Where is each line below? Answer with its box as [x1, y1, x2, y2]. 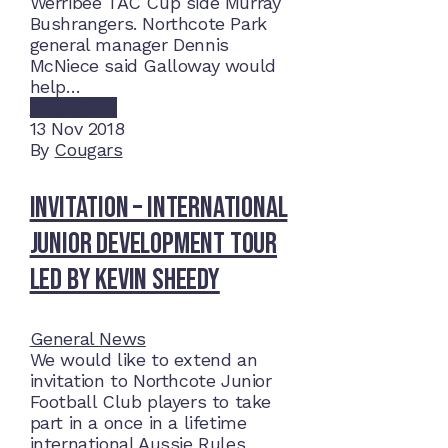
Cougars [54, 139, 123, 161]
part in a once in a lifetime [29, 412, 247, 434]
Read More [29, 97, 117, 119]
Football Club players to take [29, 391, 271, 413]
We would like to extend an [29, 349, 258, 371]
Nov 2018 [51, 118, 125, 140]
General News [29, 328, 146, 350]
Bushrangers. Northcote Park [29, 13, 267, 35]
